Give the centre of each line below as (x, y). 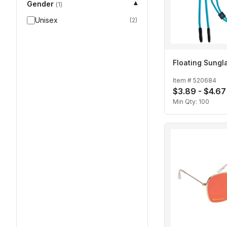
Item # (183, 80)
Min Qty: (186, 102)
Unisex (46, 20)
